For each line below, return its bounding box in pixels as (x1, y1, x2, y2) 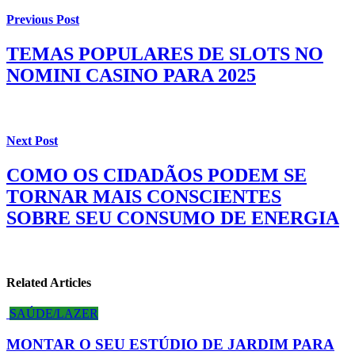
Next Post (6, 133, 58, 147)
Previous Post (6, 13, 79, 27)
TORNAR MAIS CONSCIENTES (6, 185, 281, 207)
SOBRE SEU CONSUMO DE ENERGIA (6, 207, 339, 228)
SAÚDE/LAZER (10, 307, 98, 321)
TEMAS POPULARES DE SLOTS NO (6, 44, 323, 65)
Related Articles (6, 276, 91, 290)
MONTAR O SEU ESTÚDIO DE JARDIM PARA (6, 336, 334, 353)
